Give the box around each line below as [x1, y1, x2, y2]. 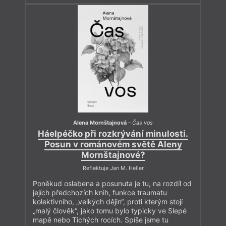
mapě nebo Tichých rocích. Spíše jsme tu [33, 215, 168, 224]
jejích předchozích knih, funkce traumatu [33, 188, 167, 197]
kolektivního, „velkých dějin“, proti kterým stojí [33, 197, 183, 206]
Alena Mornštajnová [73, 119, 127, 126]
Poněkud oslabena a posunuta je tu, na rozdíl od [33, 179, 192, 188]
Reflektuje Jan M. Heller [82, 165, 144, 172]
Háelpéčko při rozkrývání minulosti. [38, 129, 188, 139]
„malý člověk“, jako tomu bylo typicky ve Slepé [33, 206, 187, 215]
